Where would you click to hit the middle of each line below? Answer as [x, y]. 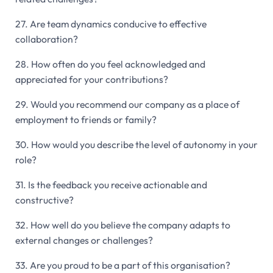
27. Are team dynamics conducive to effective [111, 23]
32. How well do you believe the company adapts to [122, 225]
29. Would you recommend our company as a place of [127, 105]
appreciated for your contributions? [91, 79]
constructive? [44, 200]
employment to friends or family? [86, 120]
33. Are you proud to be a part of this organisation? [122, 265]
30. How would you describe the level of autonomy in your [136, 145]
